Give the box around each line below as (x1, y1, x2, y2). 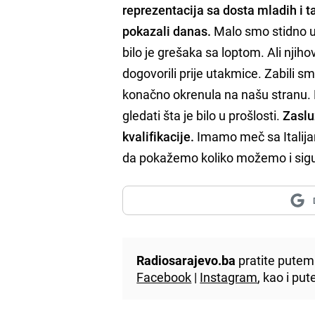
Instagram (200, 268, 258, 285)
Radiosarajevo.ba (136, 251, 236, 269)
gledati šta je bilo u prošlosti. (122, 106, 283, 124)
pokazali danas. (122, 22, 212, 39)
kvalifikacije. (122, 127, 195, 145)
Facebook (136, 268, 192, 285)
